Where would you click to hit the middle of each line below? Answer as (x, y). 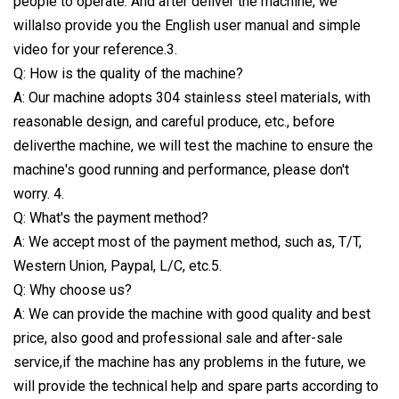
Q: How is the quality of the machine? (128, 73)
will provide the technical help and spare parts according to (196, 386)
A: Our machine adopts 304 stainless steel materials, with (192, 97)
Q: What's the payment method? (111, 217)
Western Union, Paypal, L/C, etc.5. (118, 265)
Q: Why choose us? (73, 289)
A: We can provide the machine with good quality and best (192, 313)
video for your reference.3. (95, 49)
